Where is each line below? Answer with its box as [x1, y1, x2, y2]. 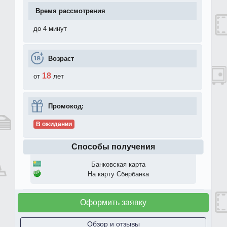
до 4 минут [33, 25, 67, 33]
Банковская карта [91, 161, 145, 169]
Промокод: [48, 102, 84, 110]
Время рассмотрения [35, 7, 105, 15]
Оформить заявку [80, 198, 146, 207]
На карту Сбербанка [88, 170, 149, 178]
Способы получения [71, 142, 155, 152]
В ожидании [35, 121, 72, 128]
